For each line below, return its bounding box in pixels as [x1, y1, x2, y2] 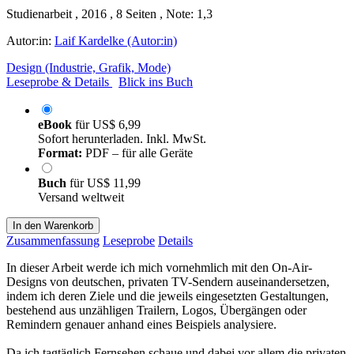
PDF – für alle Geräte [82, 145, 193, 160]
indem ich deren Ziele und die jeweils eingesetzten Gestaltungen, [6, 288, 329, 303]
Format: [38, 145, 82, 160]
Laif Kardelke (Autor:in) [55, 33, 177, 47]
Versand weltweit [38, 190, 124, 204]
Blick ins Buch [119, 74, 193, 88]
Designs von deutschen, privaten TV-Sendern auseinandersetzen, [6, 274, 330, 288]
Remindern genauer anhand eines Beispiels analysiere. [6, 317, 277, 331]
